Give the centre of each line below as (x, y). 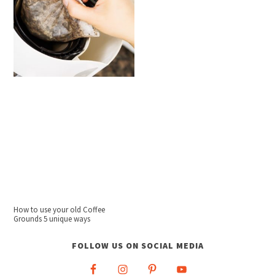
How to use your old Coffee (60, 210)
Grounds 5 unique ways (52, 219)
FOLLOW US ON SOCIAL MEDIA (137, 246)
